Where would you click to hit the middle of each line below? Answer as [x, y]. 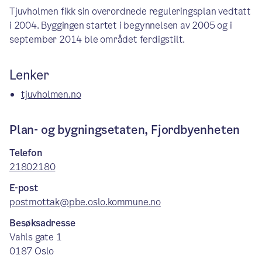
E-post [24, 188]
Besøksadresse [42, 223]
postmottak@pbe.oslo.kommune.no [85, 202]
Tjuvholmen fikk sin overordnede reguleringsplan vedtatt [130, 11]
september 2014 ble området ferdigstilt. [97, 39]
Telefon [26, 153]
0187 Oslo [32, 251]
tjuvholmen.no [51, 94]
